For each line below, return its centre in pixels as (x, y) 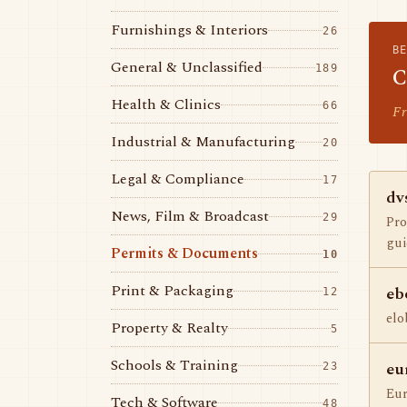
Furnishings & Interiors (189, 30)
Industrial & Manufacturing (203, 142)
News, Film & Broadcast (190, 216)
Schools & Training (174, 365)
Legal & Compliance (178, 179)
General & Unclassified (187, 67)
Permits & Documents (184, 253)
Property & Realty (169, 328)
